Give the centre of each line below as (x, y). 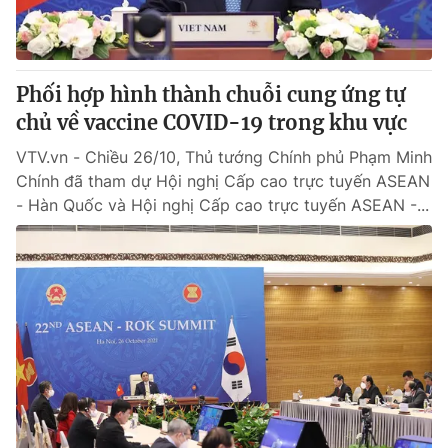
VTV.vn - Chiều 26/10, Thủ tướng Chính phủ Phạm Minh (224, 157)
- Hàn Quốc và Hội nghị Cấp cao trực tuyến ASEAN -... (222, 205)
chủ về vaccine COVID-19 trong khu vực (211, 122)
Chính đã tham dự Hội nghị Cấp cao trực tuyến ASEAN (223, 181)
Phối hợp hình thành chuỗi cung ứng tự (211, 94)
